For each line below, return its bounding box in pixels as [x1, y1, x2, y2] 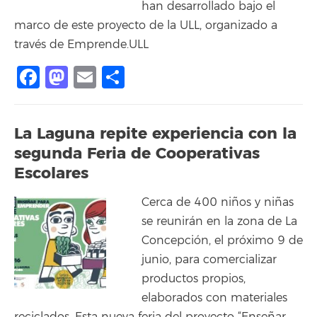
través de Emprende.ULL [14, 38, 149, 52]
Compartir [125, 63, 237, 91]
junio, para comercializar [142, 252, 277, 267]
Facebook [40, 63, 147, 91]
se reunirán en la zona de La [142, 214, 297, 229]
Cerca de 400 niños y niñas [142, 195, 294, 209]
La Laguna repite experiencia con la [14, 124, 296, 144]
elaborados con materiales [142, 290, 287, 305]
